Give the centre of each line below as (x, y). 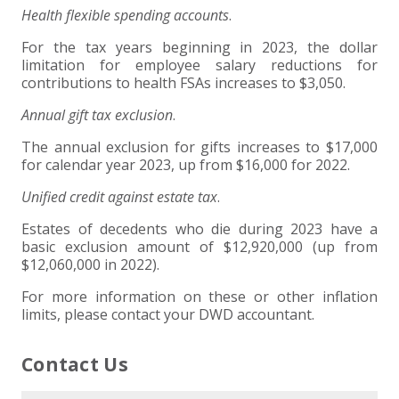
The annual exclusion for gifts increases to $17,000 (199, 147)
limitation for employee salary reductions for (199, 65)
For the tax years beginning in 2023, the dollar (199, 47)
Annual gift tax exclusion (97, 114)
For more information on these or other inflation (199, 296)
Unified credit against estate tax (119, 196)
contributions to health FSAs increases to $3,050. (183, 82)
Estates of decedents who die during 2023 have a (199, 228)
